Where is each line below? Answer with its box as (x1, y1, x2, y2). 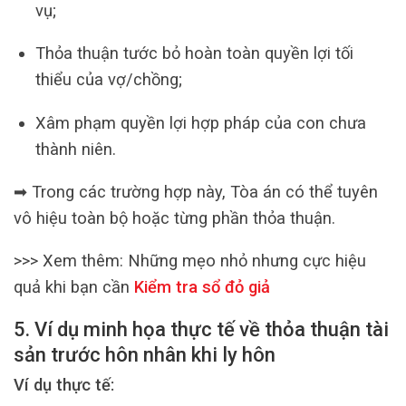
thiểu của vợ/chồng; (34, 70, 182, 90)
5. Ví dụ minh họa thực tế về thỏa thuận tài (14, 317, 389, 341)
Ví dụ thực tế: (14, 375, 114, 395)
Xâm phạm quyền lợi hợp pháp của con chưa (34, 112, 366, 132)
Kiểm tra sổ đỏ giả (134, 277, 270, 297)
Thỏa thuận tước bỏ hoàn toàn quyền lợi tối (34, 43, 353, 63)
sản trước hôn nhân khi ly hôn (14, 343, 275, 366)
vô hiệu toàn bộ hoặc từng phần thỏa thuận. (14, 208, 335, 227)
